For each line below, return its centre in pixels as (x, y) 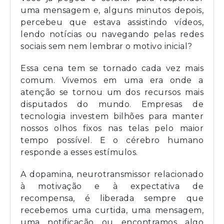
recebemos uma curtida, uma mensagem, (112, 210)
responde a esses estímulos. (79, 152)
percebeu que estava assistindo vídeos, (112, 22)
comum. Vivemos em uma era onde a (112, 80)
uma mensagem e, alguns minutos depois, (112, 10)
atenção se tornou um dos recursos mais (112, 92)
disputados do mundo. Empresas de (112, 104)
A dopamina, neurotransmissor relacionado (112, 174)
